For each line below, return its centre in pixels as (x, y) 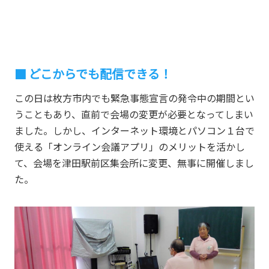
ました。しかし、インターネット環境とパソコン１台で (134, 131)
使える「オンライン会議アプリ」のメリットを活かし (129, 147)
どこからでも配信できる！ (101, 74)
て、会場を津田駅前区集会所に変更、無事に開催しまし (134, 163)
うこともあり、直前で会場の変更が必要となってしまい (134, 114)
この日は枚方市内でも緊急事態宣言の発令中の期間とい (134, 98)
